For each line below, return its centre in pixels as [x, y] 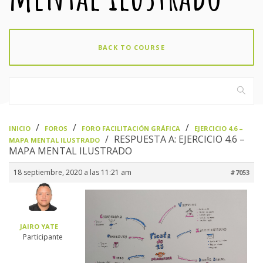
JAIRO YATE [39, 226]
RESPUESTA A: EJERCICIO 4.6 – [179, 139]
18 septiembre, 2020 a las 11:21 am [73, 172]
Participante [43, 237]
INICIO [20, 128]
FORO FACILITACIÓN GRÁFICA [131, 128]
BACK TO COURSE [131, 47]
